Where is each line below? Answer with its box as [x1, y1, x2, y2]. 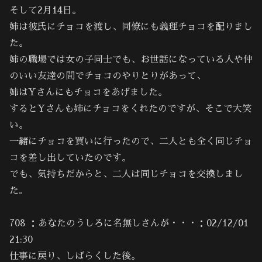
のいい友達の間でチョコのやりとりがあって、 [9, 71, 206, 81]
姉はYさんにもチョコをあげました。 [9, 87, 167, 97]
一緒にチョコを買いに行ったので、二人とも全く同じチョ [9, 136, 253, 146]
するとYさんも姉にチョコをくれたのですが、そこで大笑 [9, 104, 251, 113]
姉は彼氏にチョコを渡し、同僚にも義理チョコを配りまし [9, 22, 253, 32]
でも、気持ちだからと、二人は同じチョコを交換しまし [9, 169, 243, 179]
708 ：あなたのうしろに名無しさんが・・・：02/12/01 [9, 219, 249, 229]
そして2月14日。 [9, 5, 81, 15]
